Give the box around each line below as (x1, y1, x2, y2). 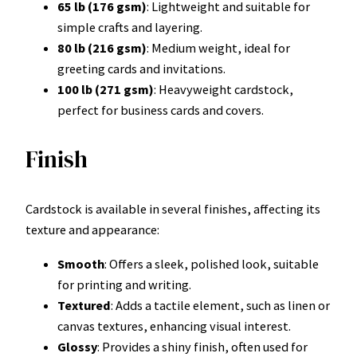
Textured (57, 296, 111, 313)
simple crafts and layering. (57, 18, 202, 35)
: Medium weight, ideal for (147, 39, 290, 56)
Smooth (57, 255, 104, 272)
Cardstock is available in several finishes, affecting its (25, 201, 320, 218)
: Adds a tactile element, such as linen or (111, 296, 330, 313)
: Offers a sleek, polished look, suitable (104, 255, 319, 272)
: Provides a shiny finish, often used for (97, 338, 308, 355)
